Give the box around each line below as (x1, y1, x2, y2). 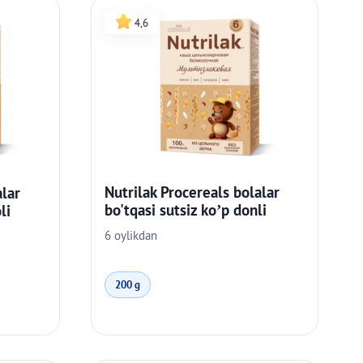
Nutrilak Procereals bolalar (105, 182, 280, 203)
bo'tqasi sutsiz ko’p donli (105, 200, 267, 220)
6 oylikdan (105, 227, 158, 243)
